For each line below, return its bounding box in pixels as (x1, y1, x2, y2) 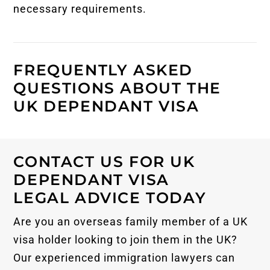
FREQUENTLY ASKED (13, 60, 193, 79)
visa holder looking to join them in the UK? (13, 233, 238, 246)
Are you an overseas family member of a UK (13, 215, 248, 228)
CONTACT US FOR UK (13, 152, 195, 171)
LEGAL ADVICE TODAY (13, 189, 207, 207)
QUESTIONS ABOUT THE (13, 78, 221, 97)
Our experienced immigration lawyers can (13, 251, 236, 265)
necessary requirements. (13, 2, 147, 15)
